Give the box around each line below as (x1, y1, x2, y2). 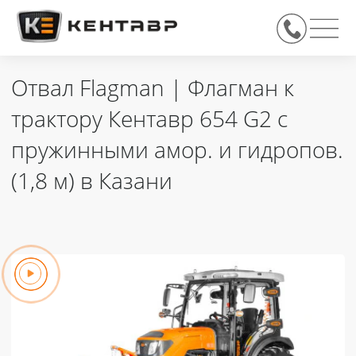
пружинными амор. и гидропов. (11, 141, 343, 164)
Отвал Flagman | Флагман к (11, 79, 294, 103)
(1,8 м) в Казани (11, 172, 172, 195)
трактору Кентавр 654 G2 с (11, 110, 288, 133)
